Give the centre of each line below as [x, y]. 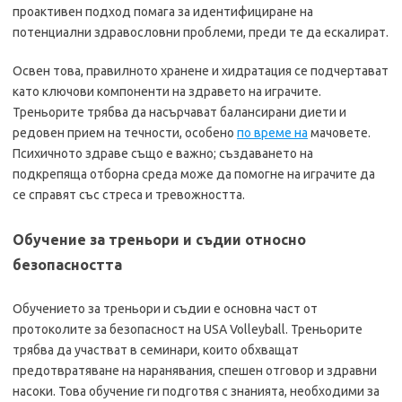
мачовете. [339, 133]
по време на [272, 133]
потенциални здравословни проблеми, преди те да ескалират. [201, 32]
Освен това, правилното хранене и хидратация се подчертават [201, 71]
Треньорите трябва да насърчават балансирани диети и [179, 112]
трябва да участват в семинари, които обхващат [156, 350]
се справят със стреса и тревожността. [129, 195]
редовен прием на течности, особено [125, 133]
